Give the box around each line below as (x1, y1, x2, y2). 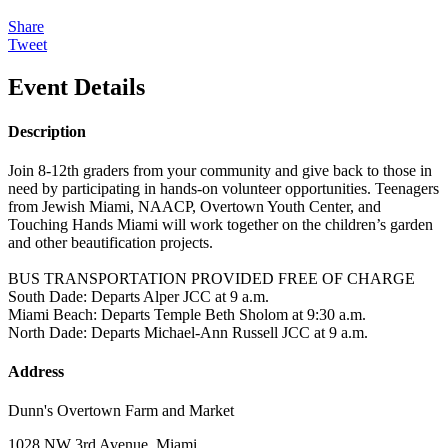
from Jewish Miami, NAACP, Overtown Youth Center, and (8, 197, 381, 215)
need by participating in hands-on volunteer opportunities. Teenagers (8, 179, 439, 197)
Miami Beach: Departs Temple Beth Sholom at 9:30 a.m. (8, 305, 366, 323)
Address (8, 363, 64, 381)
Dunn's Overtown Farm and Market (8, 402, 234, 420)
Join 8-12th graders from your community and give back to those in (8, 161, 432, 179)
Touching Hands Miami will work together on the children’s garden (8, 215, 433, 233)
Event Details (8, 74, 145, 101)
